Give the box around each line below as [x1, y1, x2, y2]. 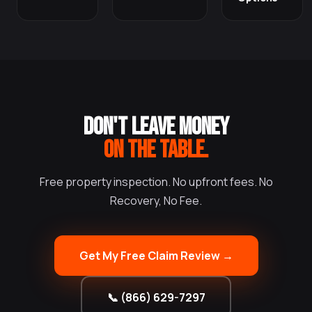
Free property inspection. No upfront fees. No [39, 174, 273, 189]
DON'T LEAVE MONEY [83, 112, 229, 142]
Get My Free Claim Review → [79, 248, 233, 263]
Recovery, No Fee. [110, 193, 202, 208]
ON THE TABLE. [104, 135, 208, 165]
